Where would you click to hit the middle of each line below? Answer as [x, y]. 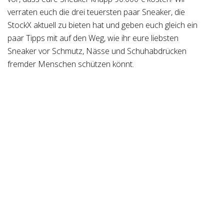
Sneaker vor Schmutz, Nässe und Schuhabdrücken [97, 51]
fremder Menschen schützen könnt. [71, 64]
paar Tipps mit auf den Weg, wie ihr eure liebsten [93, 38]
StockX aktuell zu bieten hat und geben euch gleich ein [102, 25]
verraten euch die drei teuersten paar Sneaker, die [96, 12]
